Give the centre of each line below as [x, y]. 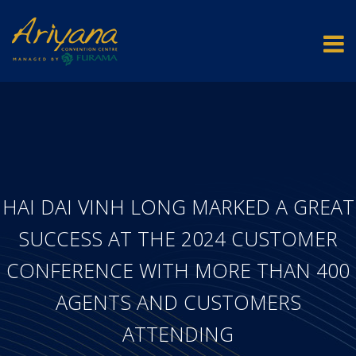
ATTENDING [178, 334]
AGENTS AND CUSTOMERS [178, 302]
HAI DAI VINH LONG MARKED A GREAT [178, 207]
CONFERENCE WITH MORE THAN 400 [178, 270]
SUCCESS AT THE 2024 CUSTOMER [178, 238]
